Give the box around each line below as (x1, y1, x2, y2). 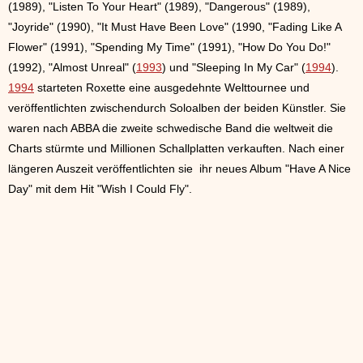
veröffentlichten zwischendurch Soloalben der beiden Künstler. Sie (8, 101, 346, 115)
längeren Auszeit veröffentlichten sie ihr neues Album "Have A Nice (8, 162, 351, 176)
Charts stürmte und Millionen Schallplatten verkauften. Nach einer (8, 142, 344, 156)
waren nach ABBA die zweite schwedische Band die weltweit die (8, 122, 333, 135)
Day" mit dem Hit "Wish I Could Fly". (8, 182, 192, 196)
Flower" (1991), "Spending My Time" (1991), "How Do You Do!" (8, 41, 331, 54)
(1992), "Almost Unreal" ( (8, 61, 136, 75)
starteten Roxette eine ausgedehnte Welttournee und (34, 81, 310, 95)
